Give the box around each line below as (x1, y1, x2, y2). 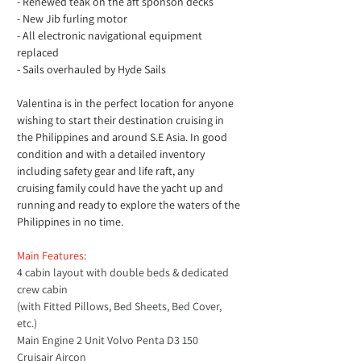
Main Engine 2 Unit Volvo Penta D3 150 (17, 333, 198, 347)
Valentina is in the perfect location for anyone (17, 96, 236, 110)
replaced (17, 45, 59, 60)
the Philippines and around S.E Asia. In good (17, 130, 230, 144)
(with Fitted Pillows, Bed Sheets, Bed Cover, (17, 299, 224, 313)
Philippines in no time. (17, 214, 123, 229)
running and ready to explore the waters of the (17, 197, 243, 212)
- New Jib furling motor (17, 11, 127, 26)
